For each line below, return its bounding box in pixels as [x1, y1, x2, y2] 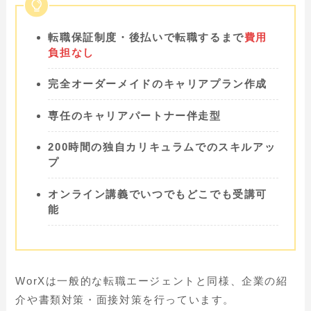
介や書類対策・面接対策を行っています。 [15, 293, 235, 305]
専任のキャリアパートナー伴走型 [48, 109, 221, 121]
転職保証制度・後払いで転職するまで [48, 31, 244, 43]
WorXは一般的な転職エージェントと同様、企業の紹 [15, 274, 288, 287]
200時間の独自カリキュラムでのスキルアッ [48, 141, 276, 153]
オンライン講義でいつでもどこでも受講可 [48, 187, 268, 200]
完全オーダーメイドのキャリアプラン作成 [48, 78, 268, 90]
